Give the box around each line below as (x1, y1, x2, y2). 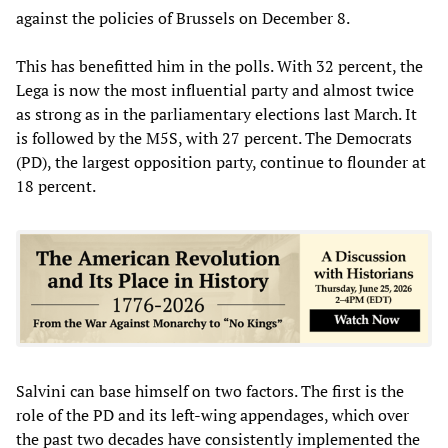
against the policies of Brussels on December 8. (16, 6, 350, 29)
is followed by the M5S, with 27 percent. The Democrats (16, 126, 412, 149)
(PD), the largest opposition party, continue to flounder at (16, 150, 426, 173)
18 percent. (16, 174, 96, 197)
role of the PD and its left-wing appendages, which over (16, 403, 409, 426)
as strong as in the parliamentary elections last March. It (16, 102, 417, 125)
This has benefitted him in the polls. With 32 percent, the (16, 54, 423, 77)
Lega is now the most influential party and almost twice (16, 78, 414, 101)
